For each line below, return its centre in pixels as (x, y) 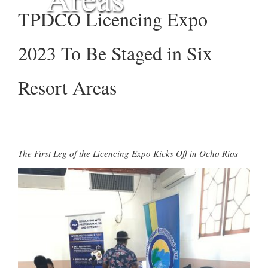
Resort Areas (67, 87)
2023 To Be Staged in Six (115, 53)
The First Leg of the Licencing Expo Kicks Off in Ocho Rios (128, 153)
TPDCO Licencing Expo (113, 19)
